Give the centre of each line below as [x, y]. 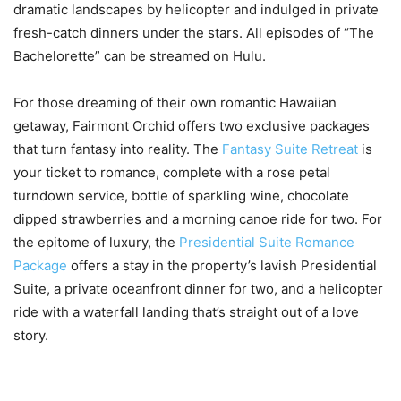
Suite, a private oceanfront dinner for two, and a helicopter [198, 288]
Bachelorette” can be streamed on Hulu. [140, 55]
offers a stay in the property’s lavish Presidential [222, 265]
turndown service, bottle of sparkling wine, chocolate [181, 195]
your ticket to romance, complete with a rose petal [172, 172]
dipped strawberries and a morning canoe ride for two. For [198, 218]
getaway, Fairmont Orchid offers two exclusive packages [192, 125]
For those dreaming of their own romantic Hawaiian [175, 102]
